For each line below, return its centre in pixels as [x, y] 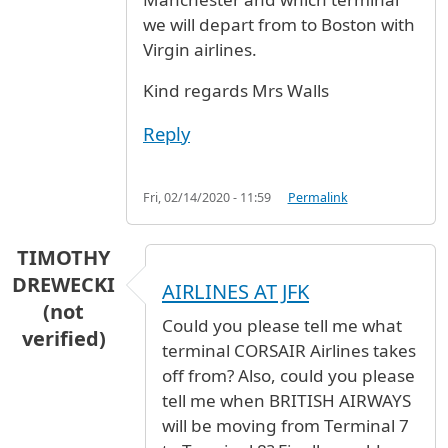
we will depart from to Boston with [279, 24]
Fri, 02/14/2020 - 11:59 [207, 198]
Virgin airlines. [200, 49]
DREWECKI [63, 285]
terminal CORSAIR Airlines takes [289, 350]
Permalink [317, 198]
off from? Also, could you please [288, 375]
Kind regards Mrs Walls [236, 90]
